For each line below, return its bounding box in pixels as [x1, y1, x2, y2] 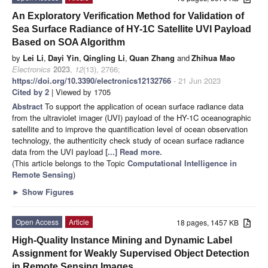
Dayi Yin [48, 51, 79, 63]
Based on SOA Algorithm [12, 36, 125, 47]
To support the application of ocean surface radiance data [45, 100, 243, 112]
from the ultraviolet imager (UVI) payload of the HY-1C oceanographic [12, 111, 251, 123]
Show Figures [20, 185, 74, 197]
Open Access [16, 216, 59, 227]
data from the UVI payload [12, 145, 105, 157]
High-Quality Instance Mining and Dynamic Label [12, 234, 232, 245]
